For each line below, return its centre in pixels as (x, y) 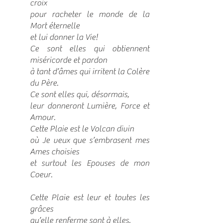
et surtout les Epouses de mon (90, 163)
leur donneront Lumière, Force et (90, 106)
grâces (42, 209)
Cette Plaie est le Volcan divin (82, 129)
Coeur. (41, 175)
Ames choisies (55, 152)
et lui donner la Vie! (64, 37)
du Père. (44, 83)
